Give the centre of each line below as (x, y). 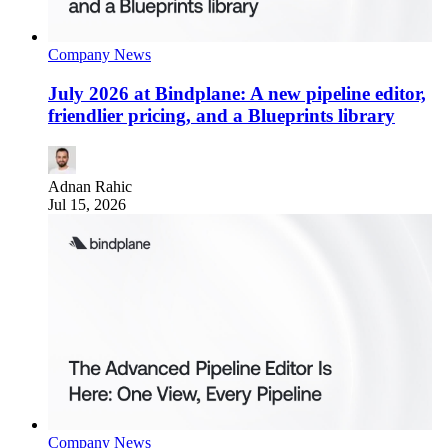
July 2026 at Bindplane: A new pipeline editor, (237, 94)
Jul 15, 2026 (87, 204)
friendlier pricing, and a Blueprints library (221, 116)
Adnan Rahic (90, 186)
